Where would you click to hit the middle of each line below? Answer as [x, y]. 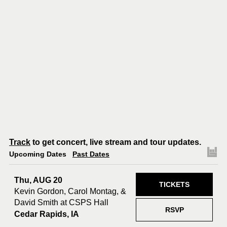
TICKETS [174, 185]
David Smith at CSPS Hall [61, 202]
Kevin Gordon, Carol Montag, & [70, 191]
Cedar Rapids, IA [47, 214]
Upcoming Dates [38, 154]
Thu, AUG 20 [38, 180]
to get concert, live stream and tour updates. [116, 142]
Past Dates [91, 154]
